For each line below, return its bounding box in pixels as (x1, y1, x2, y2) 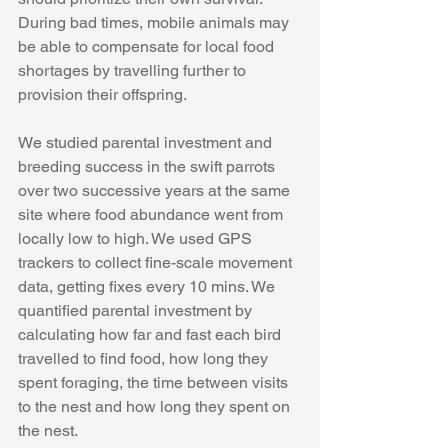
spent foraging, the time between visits (18, 373, 292, 393)
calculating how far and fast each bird (18, 325, 285, 345)
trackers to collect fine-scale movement (18, 253, 296, 273)
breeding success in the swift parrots (18, 157, 279, 177)
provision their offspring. (18, 85, 190, 105)
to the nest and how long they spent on (18, 397, 294, 417)
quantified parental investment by (18, 301, 256, 321)
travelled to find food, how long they (18, 349, 272, 369)
